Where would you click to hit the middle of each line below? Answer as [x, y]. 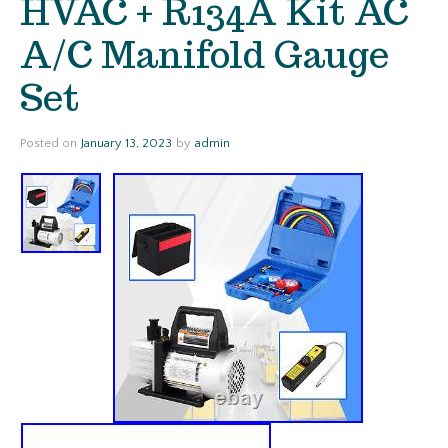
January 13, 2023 [126, 143]
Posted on [50, 143]
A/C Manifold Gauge [204, 54]
